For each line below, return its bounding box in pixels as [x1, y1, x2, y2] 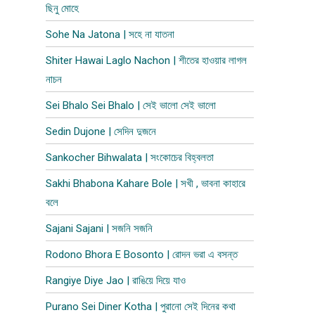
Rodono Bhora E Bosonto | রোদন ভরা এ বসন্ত [46, 248, 238, 261]
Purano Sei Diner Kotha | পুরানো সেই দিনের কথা [46, 300, 236, 313]
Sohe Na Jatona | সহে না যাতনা [46, 28, 175, 41]
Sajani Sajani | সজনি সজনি [46, 222, 153, 235]
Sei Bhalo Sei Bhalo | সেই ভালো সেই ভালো [46, 99, 217, 112]
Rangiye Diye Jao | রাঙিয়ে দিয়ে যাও [46, 274, 186, 287]
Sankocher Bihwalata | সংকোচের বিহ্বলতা [46, 151, 214, 164]
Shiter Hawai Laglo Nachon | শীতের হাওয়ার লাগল [46, 54, 247, 67]
